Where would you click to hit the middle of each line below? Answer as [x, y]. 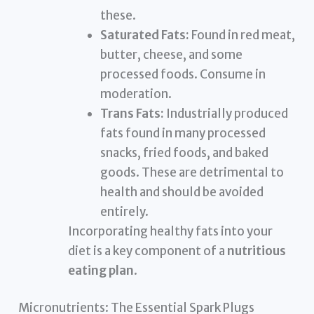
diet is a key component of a [148, 251]
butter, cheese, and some [171, 54]
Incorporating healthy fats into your [171, 231]
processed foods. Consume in [183, 74]
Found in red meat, [242, 35]
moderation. [136, 94]
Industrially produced [226, 113]
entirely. [124, 211]
